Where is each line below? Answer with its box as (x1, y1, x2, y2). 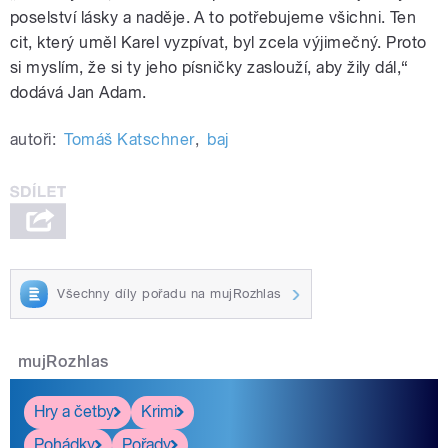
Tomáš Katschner (64, 130, 195, 150)
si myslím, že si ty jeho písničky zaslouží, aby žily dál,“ (10, 58, 409, 78)
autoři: (10, 130, 57, 150)
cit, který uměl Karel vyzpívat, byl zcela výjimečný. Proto (10, 33, 427, 53)
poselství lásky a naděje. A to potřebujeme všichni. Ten (10, 8, 417, 28)
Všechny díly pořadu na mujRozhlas (57, 285, 282, 301)
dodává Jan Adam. (10, 83, 147, 103)
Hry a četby (34, 402, 114, 422)
